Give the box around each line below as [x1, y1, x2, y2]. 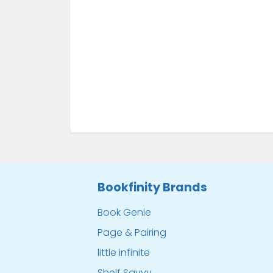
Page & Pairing [97, 225, 166, 239]
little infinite [97, 245, 150, 260]
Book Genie [97, 205, 151, 219]
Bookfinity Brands [97, 179, 207, 196]
